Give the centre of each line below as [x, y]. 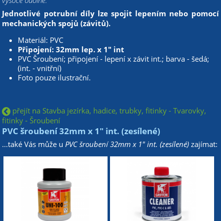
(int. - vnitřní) [40, 68]
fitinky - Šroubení [31, 121]
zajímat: [203, 144]
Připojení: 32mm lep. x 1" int [71, 50]
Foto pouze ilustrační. [55, 78]
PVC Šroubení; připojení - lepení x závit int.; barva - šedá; [114, 59]
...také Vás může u [34, 144]
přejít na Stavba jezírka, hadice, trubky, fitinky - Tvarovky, [109, 111]
